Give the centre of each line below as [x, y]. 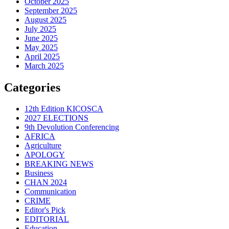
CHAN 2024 [46, 182]
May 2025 [41, 47]
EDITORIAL [47, 219]
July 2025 [40, 29]
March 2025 [44, 65]
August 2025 [45, 19]
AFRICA [40, 136]
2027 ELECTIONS [56, 118]
